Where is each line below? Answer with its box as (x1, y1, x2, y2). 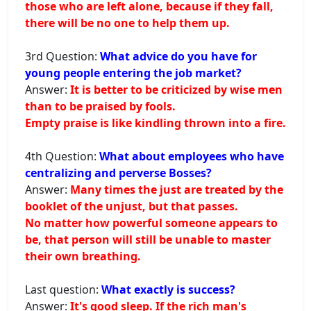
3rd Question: (25, 48, 100, 64)
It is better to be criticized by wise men (70, 81, 283, 97)
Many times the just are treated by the (70, 181, 283, 197)
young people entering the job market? (25, 65, 242, 81)
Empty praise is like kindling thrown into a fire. (25, 115, 286, 131)
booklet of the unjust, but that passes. (25, 198, 238, 214)
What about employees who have (99, 148, 284, 164)
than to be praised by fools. (25, 98, 176, 114)
